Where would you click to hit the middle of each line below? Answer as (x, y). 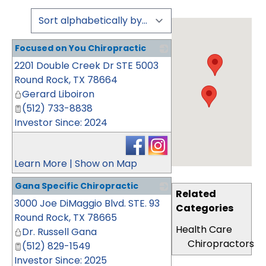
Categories (205, 208)
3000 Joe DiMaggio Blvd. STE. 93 (87, 203)
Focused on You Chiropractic (80, 48)
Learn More (41, 164)
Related (196, 194)
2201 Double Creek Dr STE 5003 (86, 66)
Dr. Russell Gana (59, 232)
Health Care (204, 229)
